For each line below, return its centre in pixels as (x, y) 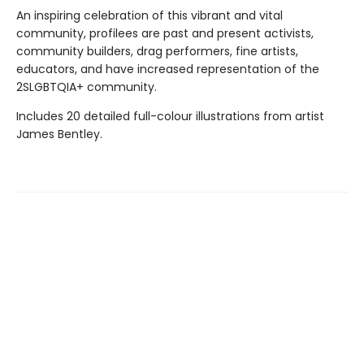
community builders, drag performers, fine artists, (157, 51)
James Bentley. (59, 134)
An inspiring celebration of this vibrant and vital (149, 15)
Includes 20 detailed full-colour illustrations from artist (170, 116)
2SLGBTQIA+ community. (87, 87)
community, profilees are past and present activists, (165, 33)
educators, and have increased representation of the (168, 69)
